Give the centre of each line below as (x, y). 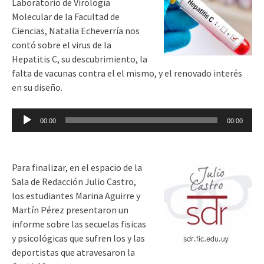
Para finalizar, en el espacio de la (77, 167)
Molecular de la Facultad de (66, 16)
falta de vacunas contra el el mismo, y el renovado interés (127, 73)
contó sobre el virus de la (62, 44)
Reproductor (37, 115)
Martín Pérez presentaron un (70, 209)
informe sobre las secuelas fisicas (79, 224)
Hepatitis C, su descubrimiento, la (80, 59)
